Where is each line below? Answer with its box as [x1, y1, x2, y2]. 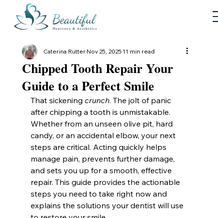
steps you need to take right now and [30, 189, 169, 199]
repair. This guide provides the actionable [30, 177, 182, 187]
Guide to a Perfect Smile [21, 76, 154, 95]
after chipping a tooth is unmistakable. [30, 107, 172, 117]
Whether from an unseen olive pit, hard [30, 119, 175, 128]
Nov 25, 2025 [86, 48, 122, 55]
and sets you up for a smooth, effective [30, 165, 174, 175]
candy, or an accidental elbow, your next [30, 130, 178, 140]
